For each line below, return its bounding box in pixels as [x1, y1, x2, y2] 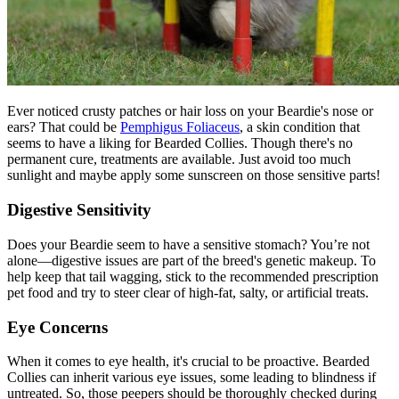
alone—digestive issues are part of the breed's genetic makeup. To [7, 252, 376, 268]
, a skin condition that [240, 119, 360, 135]
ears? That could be [7, 119, 120, 135]
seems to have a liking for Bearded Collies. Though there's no [7, 135, 353, 151]
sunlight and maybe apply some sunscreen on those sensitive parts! [7, 167, 380, 183]
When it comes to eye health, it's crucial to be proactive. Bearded [7, 354, 370, 370]
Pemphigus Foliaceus [120, 119, 240, 135]
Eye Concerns [7, 317, 108, 337]
